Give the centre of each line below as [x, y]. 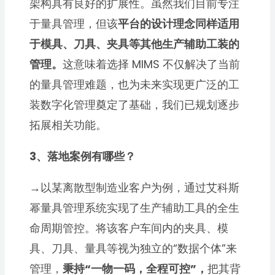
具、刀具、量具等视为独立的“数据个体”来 [134, 249]
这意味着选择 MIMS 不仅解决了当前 [152, 64]
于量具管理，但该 [74, 24]
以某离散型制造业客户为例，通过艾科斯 [140, 188]
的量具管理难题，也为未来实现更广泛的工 [135, 85]
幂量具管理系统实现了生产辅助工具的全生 [135, 208]
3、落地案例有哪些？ [83, 157]
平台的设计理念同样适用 [179, 24]
